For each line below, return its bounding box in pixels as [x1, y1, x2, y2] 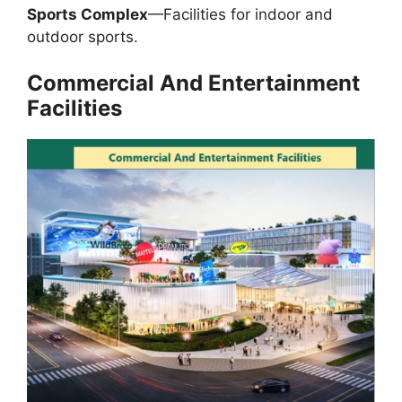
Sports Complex [27, 4, 148, 23]
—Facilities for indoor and [148, 4, 333, 23]
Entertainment [203, 70, 360, 97]
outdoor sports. [27, 27, 138, 46]
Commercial [27, 70, 160, 97]
